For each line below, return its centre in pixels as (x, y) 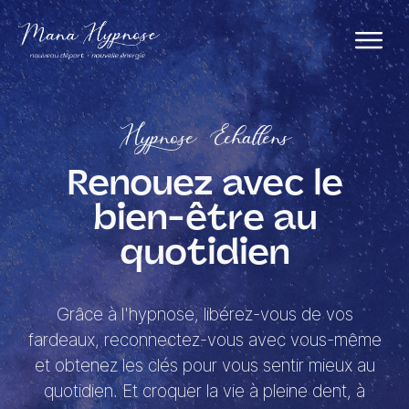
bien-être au (204, 220)
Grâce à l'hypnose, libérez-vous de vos (204, 315)
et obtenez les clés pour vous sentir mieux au (204, 366)
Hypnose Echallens (204, 139)
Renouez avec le (204, 186)
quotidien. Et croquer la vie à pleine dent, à (204, 391)
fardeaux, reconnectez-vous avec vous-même (204, 340)
